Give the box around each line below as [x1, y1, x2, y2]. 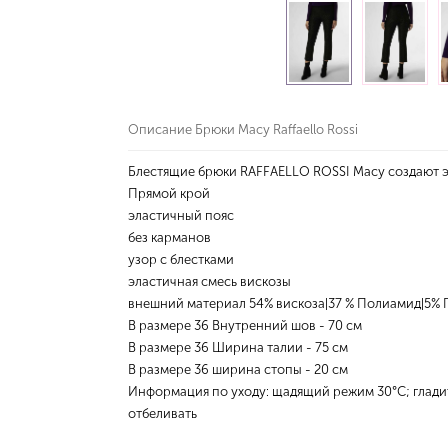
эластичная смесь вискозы [128, 274, 291, 289]
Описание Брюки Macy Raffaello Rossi [128, 122, 358, 137]
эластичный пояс [128, 208, 234, 223]
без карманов [128, 230, 211, 245]
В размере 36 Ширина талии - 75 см [128, 340, 348, 355]
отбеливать [128, 406, 197, 421]
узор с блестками [128, 252, 234, 267]
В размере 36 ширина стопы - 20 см [128, 362, 348, 377]
